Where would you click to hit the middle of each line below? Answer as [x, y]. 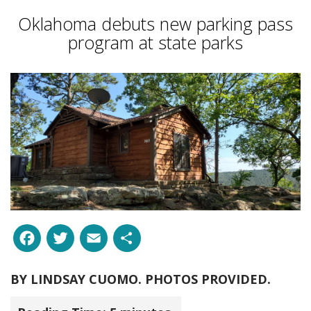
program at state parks [155, 42]
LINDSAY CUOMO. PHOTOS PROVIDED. [151, 279]
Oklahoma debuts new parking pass [155, 23]
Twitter [113, 235]
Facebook [91, 235]
